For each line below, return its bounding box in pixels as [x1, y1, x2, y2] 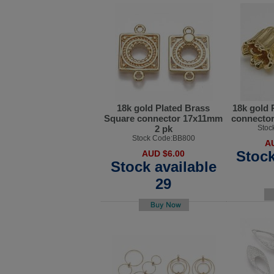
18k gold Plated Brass [117, 102, 210, 113]
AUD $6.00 [142, 148, 185, 158]
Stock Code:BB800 [132, 133, 195, 143]
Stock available [111, 158, 217, 175]
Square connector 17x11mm [104, 113, 223, 124]
